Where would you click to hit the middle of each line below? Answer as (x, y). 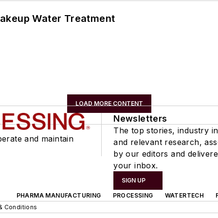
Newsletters (140, 118)
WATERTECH (184, 195)
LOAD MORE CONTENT (109, 103)
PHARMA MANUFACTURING (59, 195)
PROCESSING (133, 195)
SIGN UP (134, 180)
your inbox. (136, 165)
